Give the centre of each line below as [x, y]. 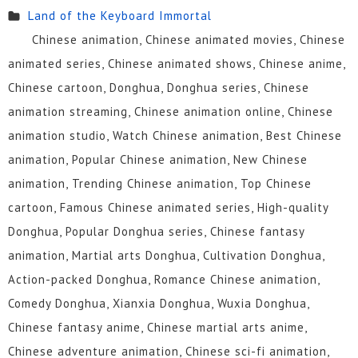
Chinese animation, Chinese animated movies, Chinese [188, 40]
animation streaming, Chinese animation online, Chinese [171, 112]
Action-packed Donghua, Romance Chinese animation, [164, 280]
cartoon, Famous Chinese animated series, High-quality [168, 208]
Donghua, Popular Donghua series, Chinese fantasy [156, 232]
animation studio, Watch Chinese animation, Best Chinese [175, 136]
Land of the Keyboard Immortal [119, 16]
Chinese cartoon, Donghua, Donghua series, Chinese [159, 88]
